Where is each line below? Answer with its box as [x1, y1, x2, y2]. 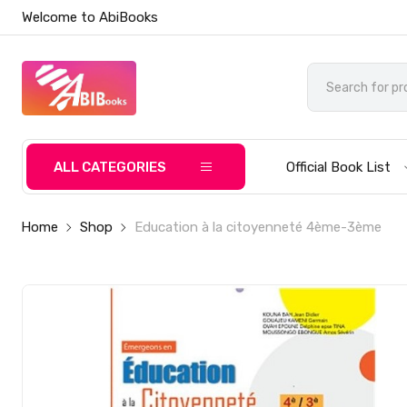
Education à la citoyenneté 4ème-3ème [134, 219, 382, 235]
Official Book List [286, 159, 392, 175]
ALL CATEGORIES [54, 159, 167, 175]
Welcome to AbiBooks [22, 9, 159, 25]
